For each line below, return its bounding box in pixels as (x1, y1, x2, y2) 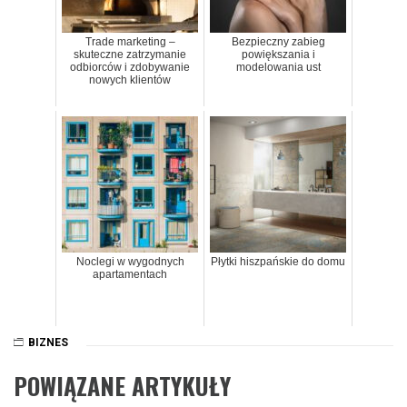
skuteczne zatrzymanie (74, 48, 186, 62)
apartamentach (93, 268, 167, 282)
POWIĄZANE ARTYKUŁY (14, 367, 231, 403)
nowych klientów (89, 74, 171, 87)
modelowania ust (235, 61, 321, 74)
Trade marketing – (84, 35, 175, 49)
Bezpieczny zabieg (231, 35, 325, 49)
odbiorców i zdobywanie (70, 61, 190, 74)
